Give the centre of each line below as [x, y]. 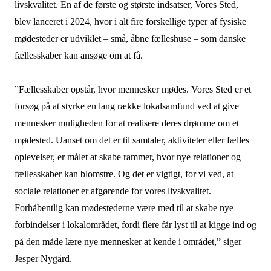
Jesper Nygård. [44, 259]
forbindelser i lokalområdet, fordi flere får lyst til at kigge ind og [135, 225]
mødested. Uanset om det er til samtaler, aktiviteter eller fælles [132, 140]
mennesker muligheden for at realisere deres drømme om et [126, 123]
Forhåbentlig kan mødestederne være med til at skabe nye [124, 208]
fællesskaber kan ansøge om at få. [80, 55]
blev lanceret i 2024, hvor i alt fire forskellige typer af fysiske [130, 21]
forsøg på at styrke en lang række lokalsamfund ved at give [126, 106]
